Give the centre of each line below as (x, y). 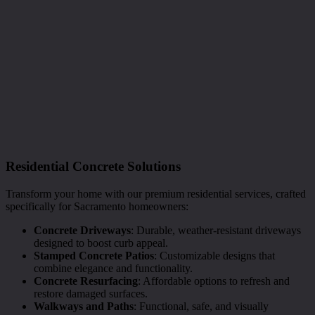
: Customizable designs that (214, 256)
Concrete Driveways (82, 231)
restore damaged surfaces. (91, 294)
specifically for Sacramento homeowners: (97, 207)
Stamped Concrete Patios (94, 256)
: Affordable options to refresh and (214, 281)
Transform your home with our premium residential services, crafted (156, 194)
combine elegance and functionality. (113, 269)
